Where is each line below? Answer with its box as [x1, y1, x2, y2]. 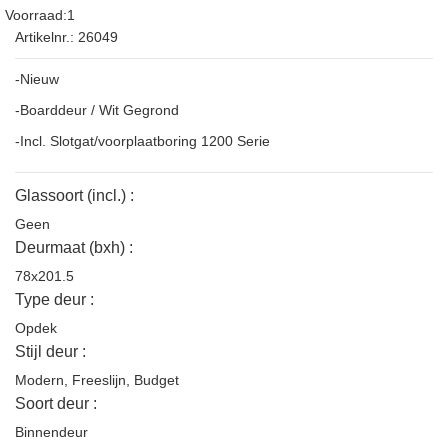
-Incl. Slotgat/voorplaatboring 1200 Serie [15, 132, 270, 149]
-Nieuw [15, 70, 59, 87]
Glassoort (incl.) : [15, 186, 134, 204]
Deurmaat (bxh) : [15, 238, 133, 256]
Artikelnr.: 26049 [15, 28, 118, 45]
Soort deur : [15, 394, 97, 412]
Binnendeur [15, 423, 88, 440]
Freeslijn [72, 371, 126, 388]
